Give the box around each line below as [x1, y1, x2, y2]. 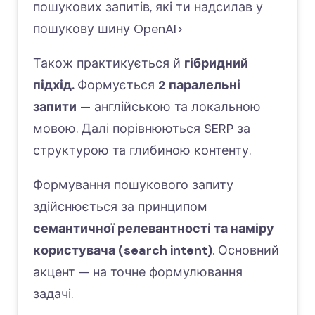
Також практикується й [33, 55, 184, 72]
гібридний [184, 55, 248, 72]
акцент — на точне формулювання [33, 264, 243, 281]
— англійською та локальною [77, 98, 261, 115]
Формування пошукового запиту [33, 176, 233, 193]
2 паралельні [158, 77, 240, 94]
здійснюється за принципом [33, 198, 207, 215]
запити [33, 98, 77, 115]
